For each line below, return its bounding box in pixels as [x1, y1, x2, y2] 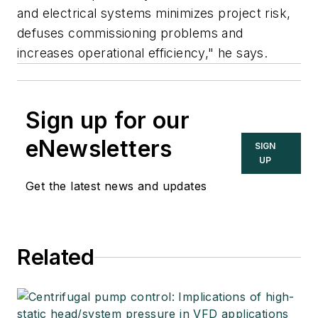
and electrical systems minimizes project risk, [17, 6, 291, 21]
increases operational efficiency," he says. [17, 45, 272, 61]
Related [17, 244, 94, 270]
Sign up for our [26, 106, 190, 135]
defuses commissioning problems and [17, 26, 243, 41]
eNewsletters [26, 135, 172, 163]
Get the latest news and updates [26, 179, 207, 194]
